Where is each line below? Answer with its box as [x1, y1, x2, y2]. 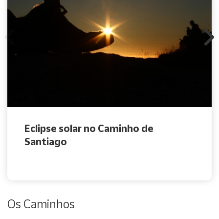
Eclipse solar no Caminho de [24, 122, 153, 134]
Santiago [24, 135, 67, 147]
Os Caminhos [7, 197, 75, 211]
